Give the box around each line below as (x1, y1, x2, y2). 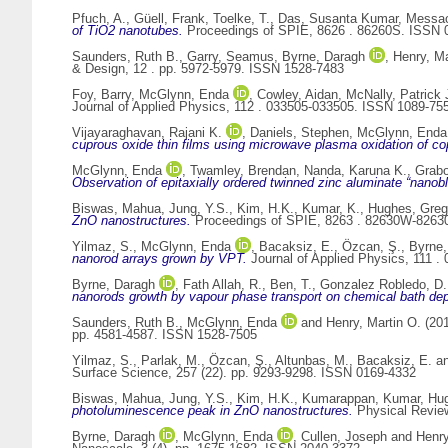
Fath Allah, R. (183, 277, 262, 293)
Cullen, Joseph (301, 429, 387, 445)
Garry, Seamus (187, 49, 274, 65)
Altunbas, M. (275, 353, 349, 369)
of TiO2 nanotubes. (72, 23, 183, 39)
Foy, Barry (72, 87, 131, 103)
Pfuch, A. (72, 11, 126, 27)
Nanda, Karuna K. (304, 163, 407, 179)
